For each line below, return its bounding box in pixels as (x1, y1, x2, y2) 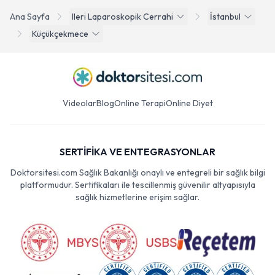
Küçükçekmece (32, 28, 88, 39)
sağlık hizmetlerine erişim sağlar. (76, 192, 199, 203)
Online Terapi (114, 98, 166, 109)
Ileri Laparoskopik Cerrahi (72, 11, 173, 22)
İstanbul (210, 11, 241, 22)
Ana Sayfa (10, 11, 50, 22)
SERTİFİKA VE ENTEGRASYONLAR (60, 145, 215, 158)
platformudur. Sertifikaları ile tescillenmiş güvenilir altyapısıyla (20, 179, 255, 190)
